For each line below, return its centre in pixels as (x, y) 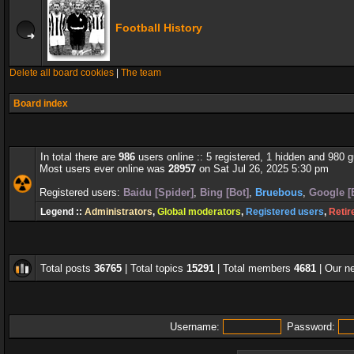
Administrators (119, 212)
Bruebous (279, 192)
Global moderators (199, 212)
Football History (159, 28)
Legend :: (62, 212)
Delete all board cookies (62, 73)
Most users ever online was (104, 169)
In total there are (79, 157)
